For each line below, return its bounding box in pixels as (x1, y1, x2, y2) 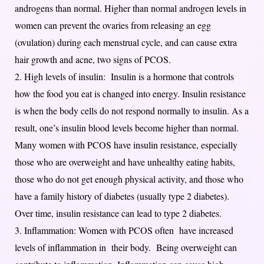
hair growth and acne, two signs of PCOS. (15, 52, 171, 65)
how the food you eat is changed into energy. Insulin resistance (15, 87, 246, 100)
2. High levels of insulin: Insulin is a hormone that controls (15, 70, 234, 82)
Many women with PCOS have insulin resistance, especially (15, 138, 237, 151)
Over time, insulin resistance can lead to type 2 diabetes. (15, 206, 222, 219)
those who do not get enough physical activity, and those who (15, 172, 243, 185)
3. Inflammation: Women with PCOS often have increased (15, 223, 233, 236)
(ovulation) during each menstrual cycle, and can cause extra (15, 35, 237, 48)
